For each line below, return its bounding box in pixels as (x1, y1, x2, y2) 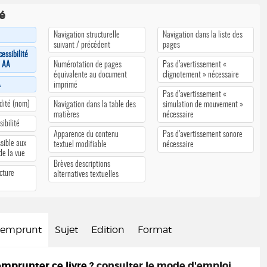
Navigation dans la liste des (162, 30, 243, 39)
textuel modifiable (54, 140, 107, 149)
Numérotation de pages (54, 60, 122, 69)
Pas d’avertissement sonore (162, 130, 243, 139)
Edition (91, 224, 125, 235)
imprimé (54, 80, 78, 89)
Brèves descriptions (54, 160, 111, 169)
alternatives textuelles (54, 170, 119, 179)
